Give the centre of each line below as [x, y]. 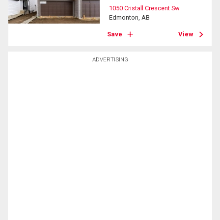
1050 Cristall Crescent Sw [145, 8]
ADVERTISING [110, 60]
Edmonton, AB [130, 17]
